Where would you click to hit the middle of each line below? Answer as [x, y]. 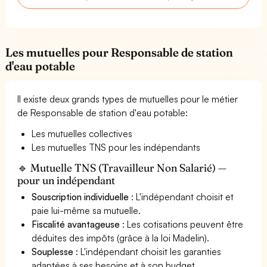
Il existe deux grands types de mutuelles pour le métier [128, 99]
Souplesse [52, 251]
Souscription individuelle [80, 196]
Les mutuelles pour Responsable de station [119, 52]
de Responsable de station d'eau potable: [103, 112]
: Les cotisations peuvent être [182, 224]
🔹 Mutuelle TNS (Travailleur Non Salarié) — [122, 167]
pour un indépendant [66, 180]
